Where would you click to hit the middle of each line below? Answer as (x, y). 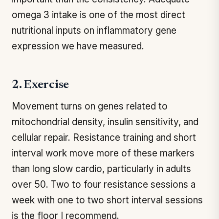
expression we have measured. (78, 46)
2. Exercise (41, 85)
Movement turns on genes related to (90, 106)
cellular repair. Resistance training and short (104, 138)
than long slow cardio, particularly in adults (101, 169)
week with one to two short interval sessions (107, 200)
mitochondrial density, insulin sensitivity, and (105, 122)
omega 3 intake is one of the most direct (99, 15)
